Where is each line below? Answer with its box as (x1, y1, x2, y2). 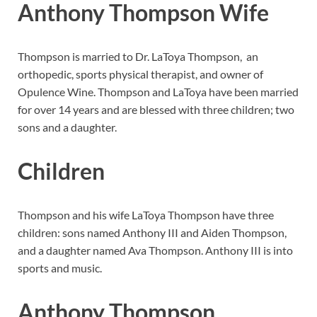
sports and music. (18, 260, 102, 275)
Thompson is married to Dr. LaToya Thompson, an (18, 50, 258, 64)
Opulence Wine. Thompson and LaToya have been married (18, 85, 299, 99)
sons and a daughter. (18, 120, 117, 134)
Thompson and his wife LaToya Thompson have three (18, 207, 274, 221)
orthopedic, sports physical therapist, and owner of (18, 67, 263, 81)
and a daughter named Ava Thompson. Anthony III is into (18, 243, 293, 257)
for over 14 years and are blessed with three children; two (18, 103, 294, 117)
